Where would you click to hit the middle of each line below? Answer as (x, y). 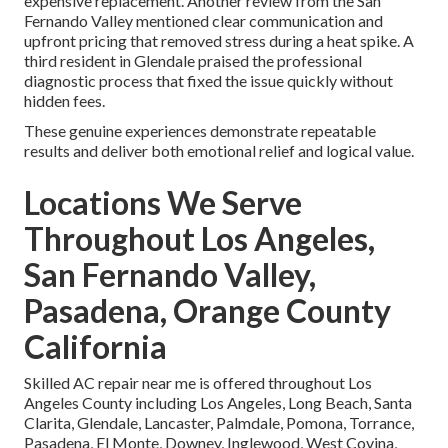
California (95, 347)
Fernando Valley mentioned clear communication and (203, 21)
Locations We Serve (163, 203)
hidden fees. (64, 101)
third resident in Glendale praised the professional (193, 61)
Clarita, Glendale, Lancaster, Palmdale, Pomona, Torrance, (219, 423)
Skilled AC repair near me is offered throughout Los (198, 383)
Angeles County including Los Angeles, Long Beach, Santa (218, 403)
